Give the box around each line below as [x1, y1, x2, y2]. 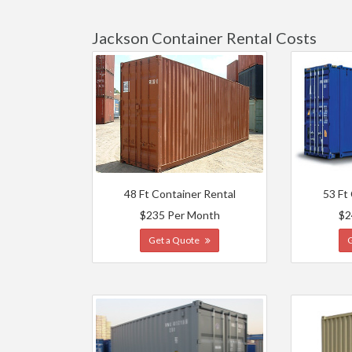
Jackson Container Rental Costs [92, 28, 317, 47]
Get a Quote [148, 234, 202, 246]
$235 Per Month [139, 208, 220, 222]
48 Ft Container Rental [123, 187, 236, 200]
